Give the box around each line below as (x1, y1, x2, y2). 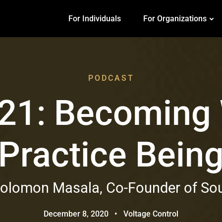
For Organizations (143, 13, 207, 23)
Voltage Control (123, 209, 178, 219)
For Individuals (68, 13, 121, 23)
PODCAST (88, 73, 134, 83)
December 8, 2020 (44, 209, 109, 219)
